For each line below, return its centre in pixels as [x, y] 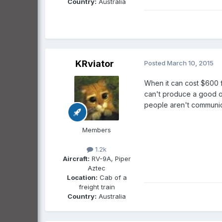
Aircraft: [76, 158]
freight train [97, 187]
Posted [156, 63]
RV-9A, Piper [110, 158]
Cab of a [112, 177]
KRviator [95, 63]
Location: [82, 177]
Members [97, 130]
